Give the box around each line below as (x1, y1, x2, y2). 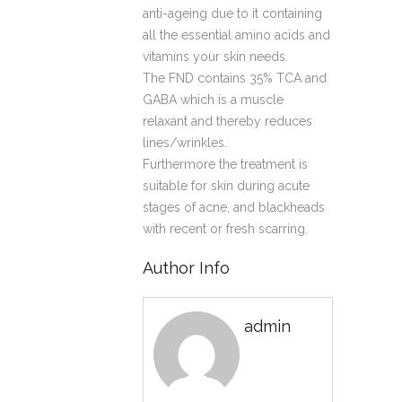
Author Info (143, 258, 230, 277)
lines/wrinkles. (143, 135, 227, 150)
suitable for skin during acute (143, 178, 310, 193)
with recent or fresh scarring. (143, 221, 308, 236)
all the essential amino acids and (143, 27, 330, 42)
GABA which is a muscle (143, 92, 284, 107)
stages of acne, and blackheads (143, 199, 325, 214)
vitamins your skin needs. (143, 48, 288, 64)
